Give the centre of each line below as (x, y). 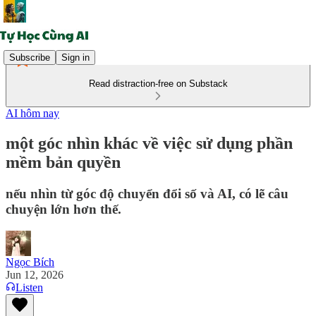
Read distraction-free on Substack (158, 84)
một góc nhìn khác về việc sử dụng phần (149, 143)
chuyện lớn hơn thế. (63, 209)
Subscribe (30, 57)
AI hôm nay (32, 113)
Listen (29, 287)
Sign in (75, 57)
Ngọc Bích (30, 262)
